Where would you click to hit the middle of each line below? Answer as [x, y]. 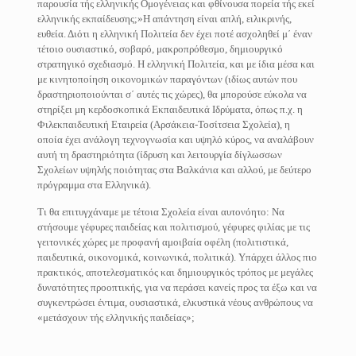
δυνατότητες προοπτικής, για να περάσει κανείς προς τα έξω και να [177, 287]
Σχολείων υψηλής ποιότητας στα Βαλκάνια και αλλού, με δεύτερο [174, 170]
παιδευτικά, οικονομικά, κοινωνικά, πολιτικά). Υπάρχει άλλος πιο [177, 257]
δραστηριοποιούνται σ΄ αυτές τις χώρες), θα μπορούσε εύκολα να [172, 94]
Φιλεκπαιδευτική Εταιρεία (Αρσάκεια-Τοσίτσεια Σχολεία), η [163, 124]
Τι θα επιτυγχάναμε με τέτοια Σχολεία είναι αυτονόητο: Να [161, 212]
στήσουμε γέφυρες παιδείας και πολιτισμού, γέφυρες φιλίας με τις [173, 227]
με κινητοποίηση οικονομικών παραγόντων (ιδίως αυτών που [167, 79]
